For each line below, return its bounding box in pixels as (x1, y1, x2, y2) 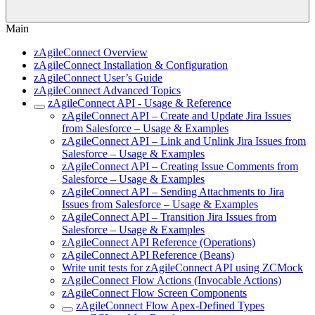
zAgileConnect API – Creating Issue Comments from (62, 160, 298, 172)
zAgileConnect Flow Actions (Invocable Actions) (62, 274, 281, 286)
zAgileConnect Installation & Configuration (34, 59, 228, 71)
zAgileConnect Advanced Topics (34, 84, 181, 96)
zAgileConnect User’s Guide (34, 72, 162, 84)
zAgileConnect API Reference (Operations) (62, 236, 255, 248)
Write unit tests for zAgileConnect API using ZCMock (62, 262, 303, 274)
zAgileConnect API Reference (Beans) (62, 249, 234, 261)
